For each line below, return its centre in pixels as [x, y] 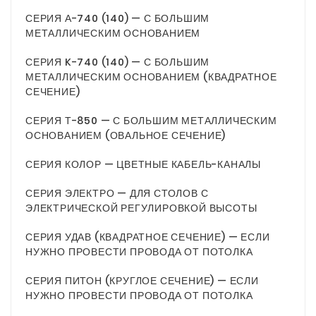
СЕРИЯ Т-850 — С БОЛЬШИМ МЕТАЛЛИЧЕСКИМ [151, 121]
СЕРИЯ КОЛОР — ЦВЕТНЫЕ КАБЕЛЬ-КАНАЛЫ [143, 165]
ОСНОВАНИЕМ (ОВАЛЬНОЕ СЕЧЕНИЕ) [126, 136]
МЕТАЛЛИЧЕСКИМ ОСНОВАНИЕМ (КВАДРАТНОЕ [151, 77]
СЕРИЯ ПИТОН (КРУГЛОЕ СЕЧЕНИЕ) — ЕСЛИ [142, 281]
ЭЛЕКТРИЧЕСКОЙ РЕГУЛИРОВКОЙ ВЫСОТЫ [141, 208]
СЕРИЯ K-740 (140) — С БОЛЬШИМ [118, 62]
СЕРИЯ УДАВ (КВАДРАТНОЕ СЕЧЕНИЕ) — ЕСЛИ [148, 237]
